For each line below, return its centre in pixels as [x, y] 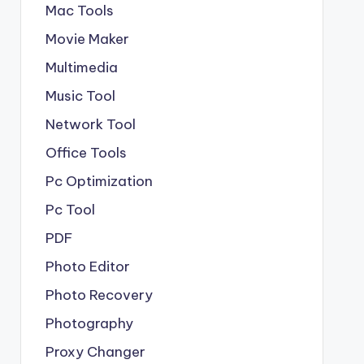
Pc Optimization [99, 181]
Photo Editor [87, 266]
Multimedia [81, 67]
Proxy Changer [95, 351]
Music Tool [80, 95]
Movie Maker [87, 39]
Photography [89, 323]
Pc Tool [70, 209]
